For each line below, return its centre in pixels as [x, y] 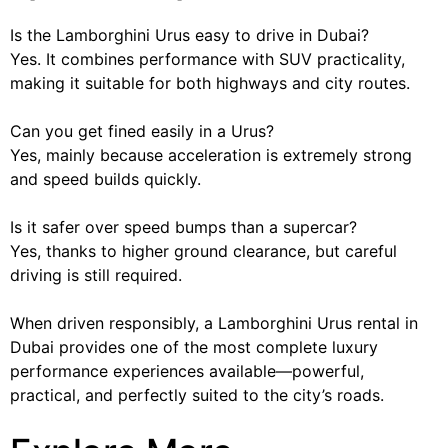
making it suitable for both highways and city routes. [210, 82]
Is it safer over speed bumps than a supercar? [183, 226]
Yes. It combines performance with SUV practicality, [207, 58]
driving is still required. [96, 274]
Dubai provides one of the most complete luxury [194, 346]
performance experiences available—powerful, [187, 370]
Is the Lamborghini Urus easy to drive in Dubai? [189, 34]
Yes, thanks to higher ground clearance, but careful [203, 250]
